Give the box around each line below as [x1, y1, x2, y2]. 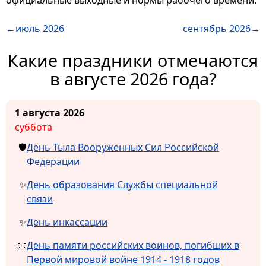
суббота [15, 121, 52, 134]
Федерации [27, 155, 80, 169]
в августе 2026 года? [49, 67, 217, 91]
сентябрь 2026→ [183, 22, 260, 36]
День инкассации [27, 216, 107, 229]
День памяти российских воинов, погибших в [27, 239, 239, 252]
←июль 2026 [6, 22, 64, 36]
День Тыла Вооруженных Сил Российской [27, 141, 219, 154]
